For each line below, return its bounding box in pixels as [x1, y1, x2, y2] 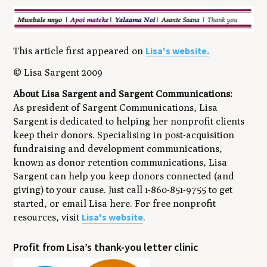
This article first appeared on [13, 45, 146, 57]
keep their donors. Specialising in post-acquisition [13, 129, 235, 141]
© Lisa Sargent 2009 [13, 67, 103, 79]
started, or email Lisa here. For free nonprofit [13, 197, 216, 209]
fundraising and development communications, [13, 142, 223, 154]
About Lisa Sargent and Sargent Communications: [13, 88, 233, 100]
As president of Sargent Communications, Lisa [13, 101, 218, 113]
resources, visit [13, 211, 82, 223]
